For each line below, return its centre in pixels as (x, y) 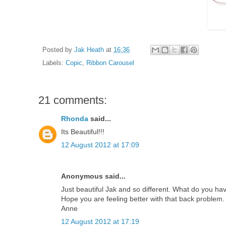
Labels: (54, 63)
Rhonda (75, 119)
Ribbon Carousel (110, 63)
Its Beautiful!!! (83, 132)
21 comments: (73, 100)
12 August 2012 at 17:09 (100, 145)
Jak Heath (89, 50)
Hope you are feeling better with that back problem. (143, 199)
